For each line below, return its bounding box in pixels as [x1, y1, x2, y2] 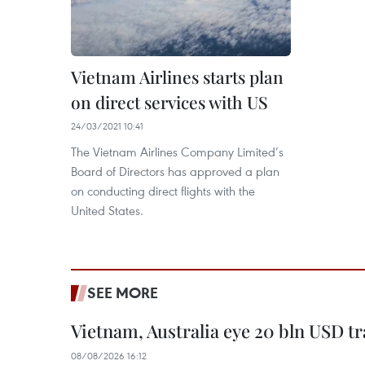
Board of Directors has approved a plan [71, 163, 279, 180]
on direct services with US [71, 90, 268, 114]
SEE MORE [87, 283, 158, 303]
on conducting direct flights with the [71, 182, 255, 200]
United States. [71, 202, 143, 219]
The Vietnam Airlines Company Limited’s [71, 143, 284, 161]
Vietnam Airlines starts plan [71, 65, 284, 89]
